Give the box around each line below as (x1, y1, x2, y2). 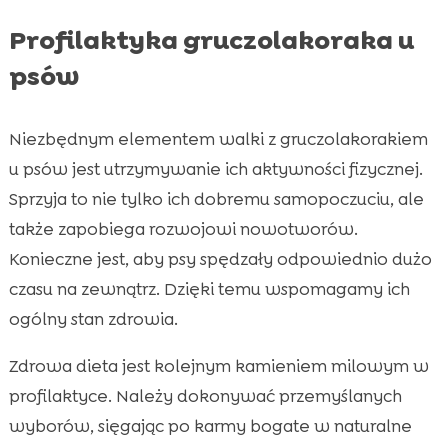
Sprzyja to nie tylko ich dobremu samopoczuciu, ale (8, 188, 424, 211)
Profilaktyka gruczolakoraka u (8, 23, 414, 58)
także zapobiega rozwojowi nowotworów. (8, 218, 358, 241)
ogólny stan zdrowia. (8, 308, 178, 331)
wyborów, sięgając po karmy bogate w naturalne (8, 415, 412, 438)
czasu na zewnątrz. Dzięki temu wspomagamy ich (8, 278, 410, 301)
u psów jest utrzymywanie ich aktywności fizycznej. (8, 158, 423, 181)
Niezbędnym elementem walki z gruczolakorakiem (8, 128, 428, 151)
